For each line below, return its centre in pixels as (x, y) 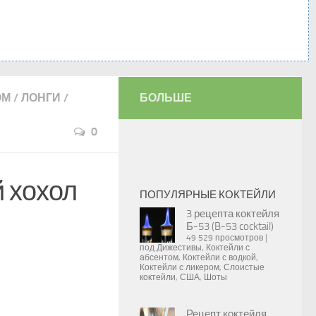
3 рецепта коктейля (233, 214)
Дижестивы (179, 248)
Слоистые (244, 267)
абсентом (159, 257)
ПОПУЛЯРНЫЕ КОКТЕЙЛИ (208, 195)
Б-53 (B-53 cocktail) (230, 226)
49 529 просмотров (225, 238)
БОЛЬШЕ (166, 98)
